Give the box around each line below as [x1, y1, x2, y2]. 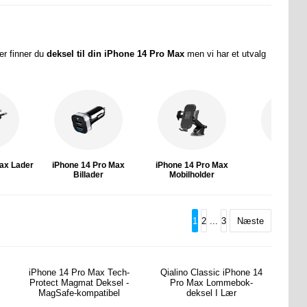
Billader [73, 169, 104, 180]
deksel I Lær [186, 288, 237, 299]
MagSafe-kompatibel [38, 288, 121, 299]
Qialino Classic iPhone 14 [160, 267, 263, 278]
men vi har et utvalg [184, 49, 266, 59]
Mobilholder [169, 169, 215, 180]
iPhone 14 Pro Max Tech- [29, 267, 130, 278]
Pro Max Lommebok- [170, 278, 254, 288]
